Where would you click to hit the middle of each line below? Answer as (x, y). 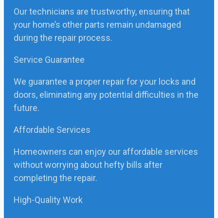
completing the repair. (55, 178)
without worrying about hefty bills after (88, 165)
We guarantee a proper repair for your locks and (105, 82)
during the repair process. (63, 38)
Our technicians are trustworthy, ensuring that (102, 11)
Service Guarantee (49, 60)
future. (27, 108)
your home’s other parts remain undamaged (97, 25)
